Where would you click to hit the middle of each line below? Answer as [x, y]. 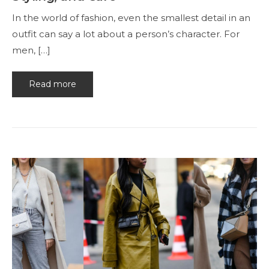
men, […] [31, 50]
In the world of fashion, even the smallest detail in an [131, 17]
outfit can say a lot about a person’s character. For [126, 34]
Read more [53, 84]
